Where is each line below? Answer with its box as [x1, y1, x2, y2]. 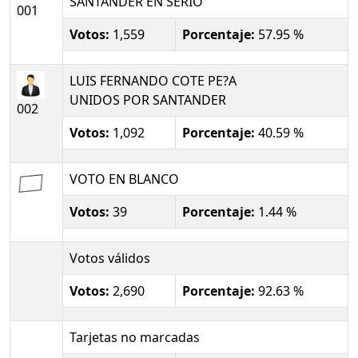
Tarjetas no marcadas [70, 328, 200, 346]
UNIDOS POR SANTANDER [70, 91, 226, 109]
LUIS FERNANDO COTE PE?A [70, 72, 237, 89]
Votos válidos [70, 249, 150, 267]
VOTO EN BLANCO [70, 170, 179, 188]
